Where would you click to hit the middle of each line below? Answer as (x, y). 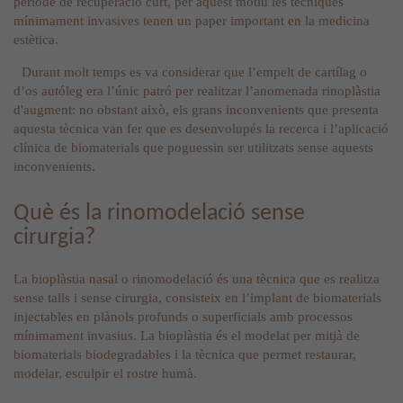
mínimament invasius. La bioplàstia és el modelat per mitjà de (187, 336)
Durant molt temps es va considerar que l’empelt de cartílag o (190, 72)
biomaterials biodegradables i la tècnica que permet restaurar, (185, 355)
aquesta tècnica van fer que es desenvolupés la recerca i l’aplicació (201, 129)
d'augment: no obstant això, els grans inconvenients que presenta (196, 110)
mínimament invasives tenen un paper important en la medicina (192, 21)
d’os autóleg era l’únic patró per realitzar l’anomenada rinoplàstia (197, 91)
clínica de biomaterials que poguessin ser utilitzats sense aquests (193, 148)
